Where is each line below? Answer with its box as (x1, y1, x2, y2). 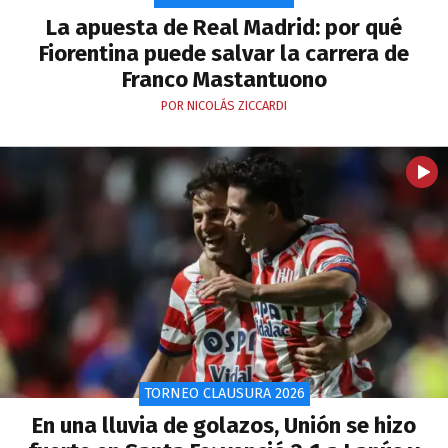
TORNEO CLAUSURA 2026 (143, 385, 305, 403)
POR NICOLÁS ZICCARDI (161, 98, 287, 114)
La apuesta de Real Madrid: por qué (46, 14, 402, 42)
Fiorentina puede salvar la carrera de (39, 40, 409, 68)
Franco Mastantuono (121, 66, 327, 94)
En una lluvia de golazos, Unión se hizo (32, 412, 416, 440)
